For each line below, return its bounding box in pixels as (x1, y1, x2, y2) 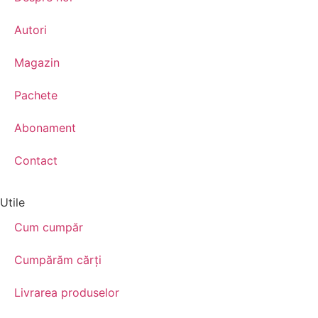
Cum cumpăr (14, 219, 83, 234)
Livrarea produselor (14, 285, 119, 300)
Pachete (14, 87, 57, 102)
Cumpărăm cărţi (14, 252, 102, 267)
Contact (14, 153, 57, 168)
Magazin (14, 55, 60, 70)
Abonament (14, 120, 76, 135)
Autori (14, 22, 47, 37)
